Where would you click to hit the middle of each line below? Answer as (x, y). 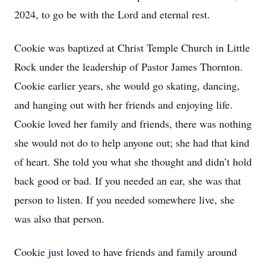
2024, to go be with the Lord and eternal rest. (112, 14)
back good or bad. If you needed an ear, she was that (128, 180)
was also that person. (59, 218)
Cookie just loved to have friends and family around (126, 252)
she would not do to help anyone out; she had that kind (132, 142)
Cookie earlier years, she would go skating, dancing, (127, 85)
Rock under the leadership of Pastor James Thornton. (129, 66)
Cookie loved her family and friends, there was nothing (133, 123)
